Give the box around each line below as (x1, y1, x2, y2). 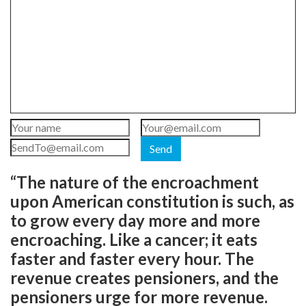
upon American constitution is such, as (10, 191, 294, 211)
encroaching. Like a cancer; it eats (10, 229, 258, 249)
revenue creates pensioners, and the (10, 268, 279, 288)
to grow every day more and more (10, 210, 260, 230)
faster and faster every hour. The (10, 249, 254, 268)
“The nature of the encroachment (10, 172, 259, 192)
